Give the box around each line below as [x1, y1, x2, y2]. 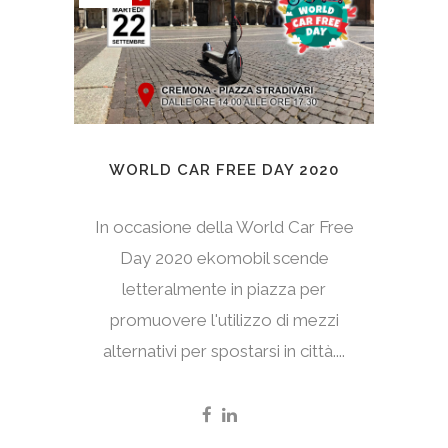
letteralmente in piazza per [122, 279, 326, 300]
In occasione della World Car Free [94, 217, 354, 238]
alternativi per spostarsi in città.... [103, 341, 345, 362]
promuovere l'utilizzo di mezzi [109, 310, 339, 331]
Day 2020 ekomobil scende [119, 248, 329, 269]
